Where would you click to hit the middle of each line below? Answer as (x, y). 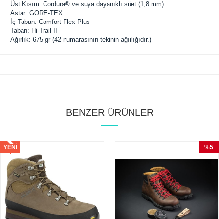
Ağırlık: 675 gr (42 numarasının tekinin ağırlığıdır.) (81, 39)
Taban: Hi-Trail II (34, 31)
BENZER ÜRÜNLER (109, 112)
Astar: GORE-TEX (36, 13)
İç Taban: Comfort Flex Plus (50, 22)
